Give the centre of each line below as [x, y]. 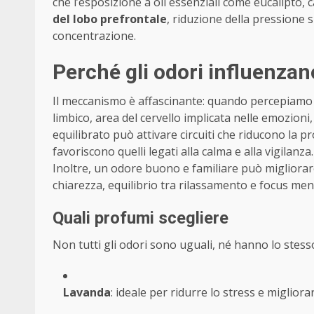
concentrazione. [94, 36]
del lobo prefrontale [110, 19]
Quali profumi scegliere [141, 218]
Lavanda [87, 293]
